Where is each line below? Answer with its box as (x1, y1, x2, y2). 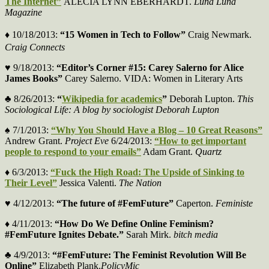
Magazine (5, 7, 42, 18)
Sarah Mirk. (126, 229, 174, 240)
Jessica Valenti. (57, 178, 119, 189)
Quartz (195, 147, 222, 157)
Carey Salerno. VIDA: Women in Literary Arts (62, 73, 243, 84)
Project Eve (65, 136, 109, 147)
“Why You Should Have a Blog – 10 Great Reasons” (51, 125, 262, 136)
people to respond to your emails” (5, 147, 141, 157)
